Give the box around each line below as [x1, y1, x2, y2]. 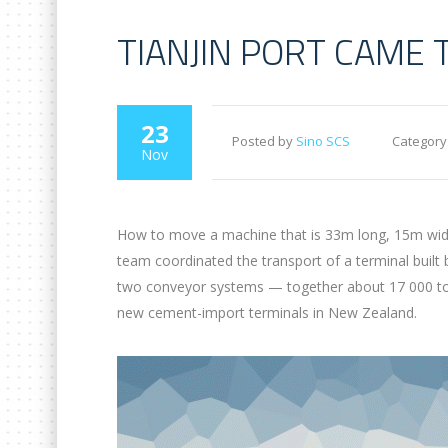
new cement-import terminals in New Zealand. [117, 303, 417, 323]
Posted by [232, 132, 296, 151]
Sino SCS [296, 132, 350, 151]
